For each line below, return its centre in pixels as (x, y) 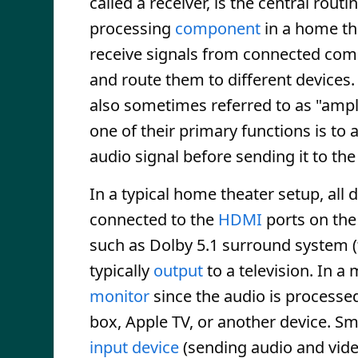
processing (132, 28)
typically (121, 270)
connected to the (154, 219)
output (178, 270)
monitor (119, 296)
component (218, 28)
